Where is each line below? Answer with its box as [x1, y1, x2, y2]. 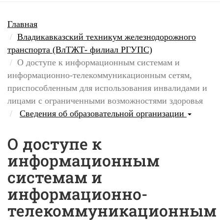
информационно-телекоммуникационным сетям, [7, 70, 192, 80]
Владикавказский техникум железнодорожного [17, 32, 196, 42]
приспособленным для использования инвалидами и [7, 83, 207, 93]
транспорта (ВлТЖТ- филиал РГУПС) [7, 45, 152, 55]
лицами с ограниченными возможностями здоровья [7, 96, 203, 106]
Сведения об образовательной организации [20, 109, 187, 118]
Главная [7, 19, 37, 29]
